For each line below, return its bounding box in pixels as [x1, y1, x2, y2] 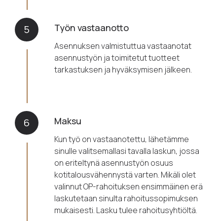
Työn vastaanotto [54, 22, 129, 34]
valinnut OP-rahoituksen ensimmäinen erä [54, 181, 203, 192]
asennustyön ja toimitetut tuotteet [54, 52, 180, 64]
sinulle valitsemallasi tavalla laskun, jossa [54, 146, 200, 157]
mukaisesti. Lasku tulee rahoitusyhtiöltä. [54, 205, 198, 216]
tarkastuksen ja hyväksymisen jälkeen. [54, 64, 192, 75]
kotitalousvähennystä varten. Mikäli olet [54, 169, 196, 181]
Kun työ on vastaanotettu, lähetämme [54, 134, 189, 145]
